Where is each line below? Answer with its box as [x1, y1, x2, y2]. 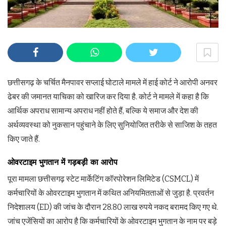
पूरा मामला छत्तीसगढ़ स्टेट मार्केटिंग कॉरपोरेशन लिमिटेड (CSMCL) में [8, 174, 199, 184]
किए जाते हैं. [8, 134, 40, 144]
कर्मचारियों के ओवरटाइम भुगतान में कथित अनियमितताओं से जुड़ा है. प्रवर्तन [8, 188, 214, 198]
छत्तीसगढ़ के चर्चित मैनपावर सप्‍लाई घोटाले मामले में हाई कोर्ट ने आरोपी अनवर [8, 78, 217, 87]
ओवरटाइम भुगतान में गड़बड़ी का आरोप [8, 157, 118, 167]
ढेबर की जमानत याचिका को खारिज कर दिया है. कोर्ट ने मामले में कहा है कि [8, 92, 209, 101]
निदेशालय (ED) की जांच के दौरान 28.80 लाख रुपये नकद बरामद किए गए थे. [8, 202, 218, 212]
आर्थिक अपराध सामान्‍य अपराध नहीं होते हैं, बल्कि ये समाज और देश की [8, 106, 198, 116]
